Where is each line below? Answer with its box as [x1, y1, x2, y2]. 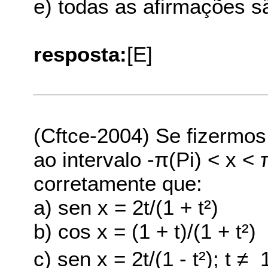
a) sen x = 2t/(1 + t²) [33, 195, 219, 219]
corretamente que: [33, 171, 203, 195]
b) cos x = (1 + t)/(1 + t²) [33, 219, 257, 243]
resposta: [33, 42, 127, 66]
